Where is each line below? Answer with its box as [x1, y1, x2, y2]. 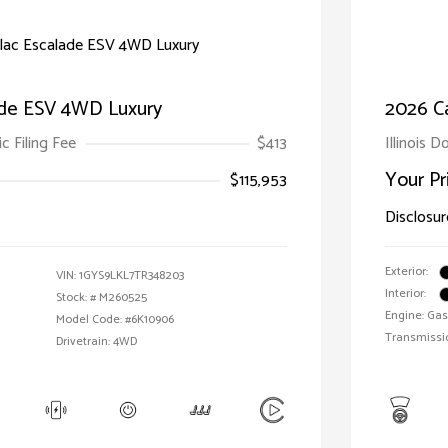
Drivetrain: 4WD [56, 332, 137, 351]
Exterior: [385, 262, 428, 281]
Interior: [385, 284, 426, 303]
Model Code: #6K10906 [56, 310, 174, 329]
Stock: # [56, 288, 96, 307]
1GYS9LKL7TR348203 [79, 266, 184, 285]
